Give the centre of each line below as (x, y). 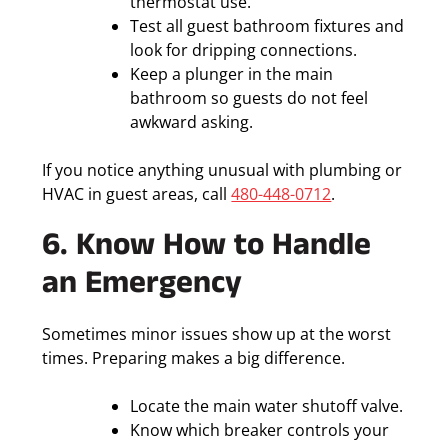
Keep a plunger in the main (232, 74)
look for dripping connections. (244, 50)
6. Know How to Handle (207, 249)
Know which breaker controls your (260, 430)
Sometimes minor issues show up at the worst (217, 334)
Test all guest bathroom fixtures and (267, 26)
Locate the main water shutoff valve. (267, 406)
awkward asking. (192, 122)
